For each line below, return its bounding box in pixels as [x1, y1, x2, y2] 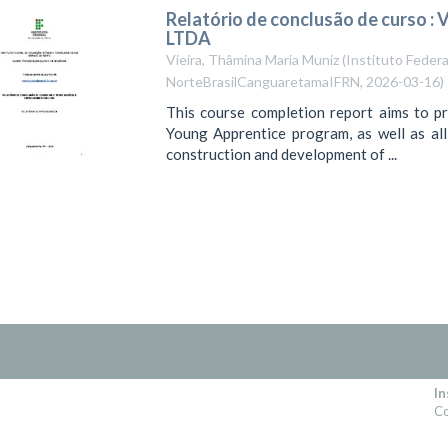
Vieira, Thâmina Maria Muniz [165, 50, 339, 68]
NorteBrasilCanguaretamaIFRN [165, 72, 360, 90]
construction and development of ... [165, 145, 397, 163]
